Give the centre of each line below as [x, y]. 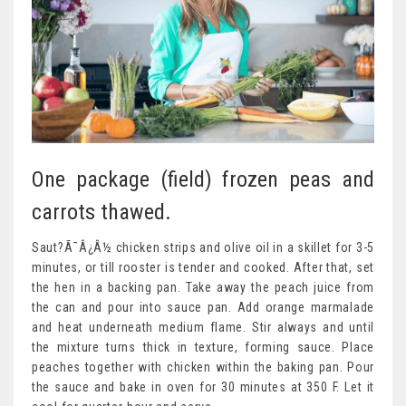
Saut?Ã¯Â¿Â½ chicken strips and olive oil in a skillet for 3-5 [203, 248]
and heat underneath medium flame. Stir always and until [203, 328]
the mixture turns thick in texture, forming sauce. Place [203, 348]
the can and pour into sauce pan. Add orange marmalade [203, 308]
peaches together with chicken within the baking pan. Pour [203, 367]
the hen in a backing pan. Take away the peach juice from [203, 288]
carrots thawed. [101, 213]
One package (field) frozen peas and [203, 180]
